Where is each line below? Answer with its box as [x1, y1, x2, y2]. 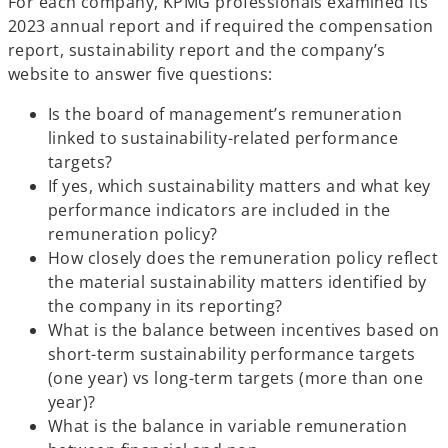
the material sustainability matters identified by [48, 271, 427, 293]
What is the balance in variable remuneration [48, 415, 408, 437]
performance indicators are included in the [48, 199, 391, 221]
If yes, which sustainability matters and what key [48, 175, 431, 197]
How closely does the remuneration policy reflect [48, 247, 439, 269]
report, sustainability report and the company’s [8, 39, 386, 61]
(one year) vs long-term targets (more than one [48, 367, 424, 389]
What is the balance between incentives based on [48, 319, 440, 341]
